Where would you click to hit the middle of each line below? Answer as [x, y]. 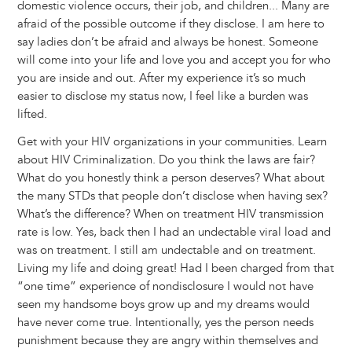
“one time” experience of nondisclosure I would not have [165, 287]
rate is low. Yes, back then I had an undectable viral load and [174, 233]
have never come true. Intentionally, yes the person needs [165, 323]
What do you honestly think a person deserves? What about [170, 178]
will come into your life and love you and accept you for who [174, 60]
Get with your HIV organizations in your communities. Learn [172, 142]
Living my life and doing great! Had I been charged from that [175, 269]
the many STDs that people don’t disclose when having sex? [172, 196]
